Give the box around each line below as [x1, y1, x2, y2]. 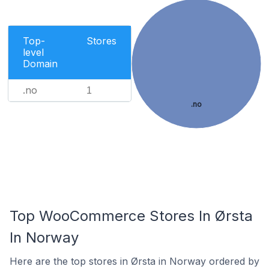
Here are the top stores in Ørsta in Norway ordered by [10, 255, 259, 267]
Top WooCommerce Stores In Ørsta [10, 207, 253, 225]
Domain [23, 58, 58, 70]
